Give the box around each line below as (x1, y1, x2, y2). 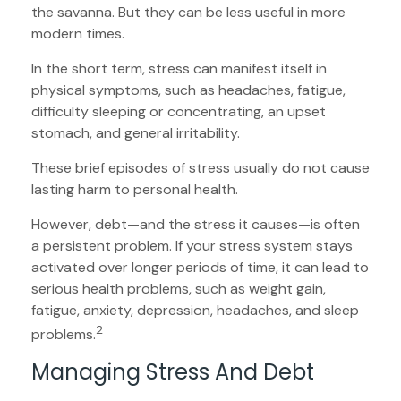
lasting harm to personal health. (31, 180, 238, 200)
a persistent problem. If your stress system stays (31, 236, 353, 256)
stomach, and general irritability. (31, 124, 240, 143)
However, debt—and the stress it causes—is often (31, 215, 360, 235)
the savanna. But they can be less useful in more (31, 3, 346, 22)
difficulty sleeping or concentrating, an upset (31, 102, 326, 122)
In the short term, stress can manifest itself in (31, 59, 327, 79)
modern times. (31, 24, 124, 44)
